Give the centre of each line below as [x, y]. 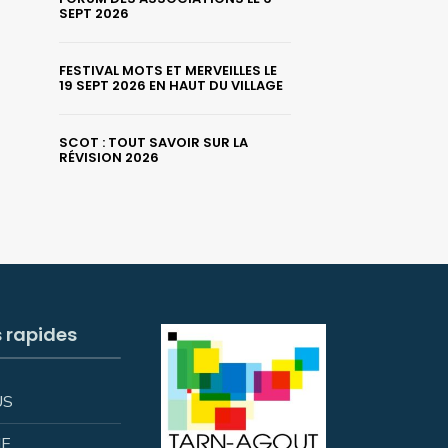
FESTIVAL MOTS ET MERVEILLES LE [168, 71]
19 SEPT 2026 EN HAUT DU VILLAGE [171, 86]
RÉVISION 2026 [109, 158]
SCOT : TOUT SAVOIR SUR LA [153, 143]
